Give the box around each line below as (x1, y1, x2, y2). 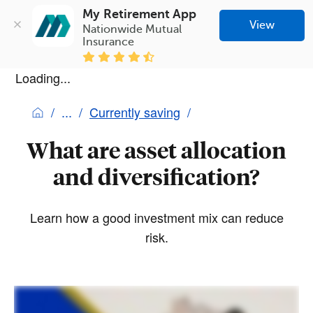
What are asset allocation (27, 136, 286, 164)
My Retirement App (82, 6, 197, 21)
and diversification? (53, 162, 260, 191)
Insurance (82, 35, 135, 48)
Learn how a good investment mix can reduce (29, 208, 284, 226)
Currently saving (89, 102, 180, 121)
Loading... (15, 68, 71, 87)
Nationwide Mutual (82, 22, 182, 36)
